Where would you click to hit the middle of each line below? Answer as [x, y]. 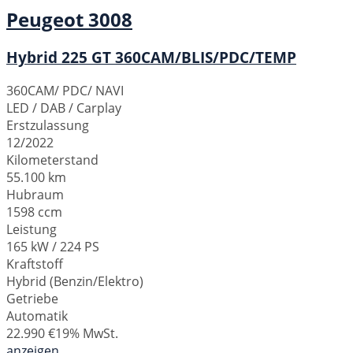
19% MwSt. [87, 334]
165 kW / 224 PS [53, 247]
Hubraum [35, 195]
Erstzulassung [48, 126]
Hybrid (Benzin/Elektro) [75, 282]
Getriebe [32, 299]
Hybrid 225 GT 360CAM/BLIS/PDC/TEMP [151, 58]
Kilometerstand [52, 160]
